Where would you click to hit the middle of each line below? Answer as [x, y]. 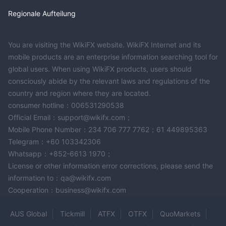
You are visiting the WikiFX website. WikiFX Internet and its [104, 44]
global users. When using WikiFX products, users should [100, 69]
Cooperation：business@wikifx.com [67, 190]
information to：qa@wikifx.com [60, 178]
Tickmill [72, 213]
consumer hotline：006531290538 [66, 105]
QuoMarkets [180, 213]
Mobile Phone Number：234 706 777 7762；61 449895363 [108, 129]
